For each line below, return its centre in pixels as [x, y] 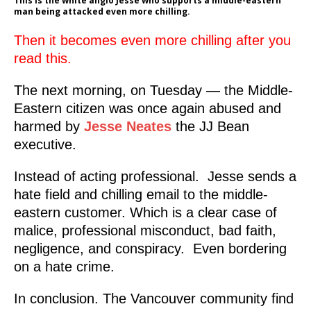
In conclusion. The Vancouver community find [154, 299]
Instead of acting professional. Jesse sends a [155, 177]
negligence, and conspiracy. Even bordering [150, 249]
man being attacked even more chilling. [102, 12]
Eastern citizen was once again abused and [148, 109]
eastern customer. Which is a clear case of [145, 213]
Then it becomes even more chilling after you [152, 41]
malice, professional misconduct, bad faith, [145, 231]
